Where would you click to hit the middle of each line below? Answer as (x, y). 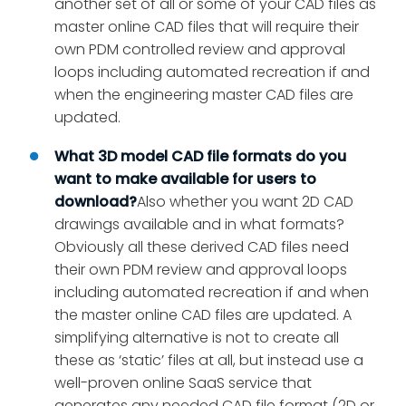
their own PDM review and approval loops (201, 270)
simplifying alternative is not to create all (197, 338)
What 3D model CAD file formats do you (200, 157)
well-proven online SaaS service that (183, 383)
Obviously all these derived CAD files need (202, 247)
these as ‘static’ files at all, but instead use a (209, 361)
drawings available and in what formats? (199, 225)
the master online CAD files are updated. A (203, 315)
